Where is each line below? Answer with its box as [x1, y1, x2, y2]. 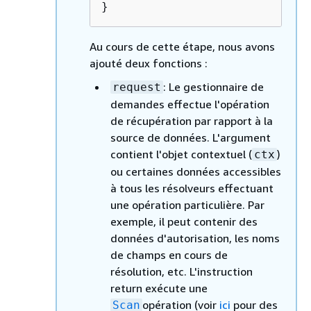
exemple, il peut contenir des [110, 214, 258, 228]
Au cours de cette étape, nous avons [90, 39, 275, 53]
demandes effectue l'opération [110, 96, 269, 111]
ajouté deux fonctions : [90, 56, 208, 70]
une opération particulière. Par [110, 197, 264, 212]
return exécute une [110, 280, 208, 295]
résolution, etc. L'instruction [110, 264, 253, 278]
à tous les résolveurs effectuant [110, 180, 274, 195]
